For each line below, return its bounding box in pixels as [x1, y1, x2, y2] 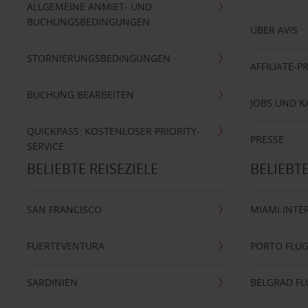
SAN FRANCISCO [26, 203, 102, 216]
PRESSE [250, 133, 285, 146]
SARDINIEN [26, 276, 78, 289]
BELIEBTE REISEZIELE [26, 159, 158, 178]
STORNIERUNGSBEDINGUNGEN [26, 52, 170, 65]
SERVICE [26, 140, 64, 153]
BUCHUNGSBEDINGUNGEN [26, 15, 150, 28]
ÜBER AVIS [250, 23, 298, 36]
